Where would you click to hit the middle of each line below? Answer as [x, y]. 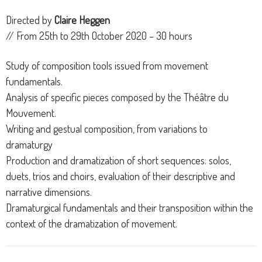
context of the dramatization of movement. [92, 224]
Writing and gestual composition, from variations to [107, 129]
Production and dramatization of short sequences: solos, [118, 161]
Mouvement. [31, 113]
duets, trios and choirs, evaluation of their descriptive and [120, 176]
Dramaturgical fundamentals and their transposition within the [130, 208]
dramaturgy [29, 145]
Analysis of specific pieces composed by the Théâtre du [117, 97]
